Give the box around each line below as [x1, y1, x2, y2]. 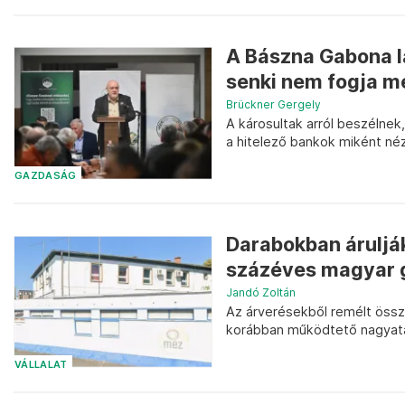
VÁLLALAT [14, 358, 68, 371]
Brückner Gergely [226, 97, 321, 111]
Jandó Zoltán [226, 286, 296, 300]
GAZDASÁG [14, 170, 77, 183]
